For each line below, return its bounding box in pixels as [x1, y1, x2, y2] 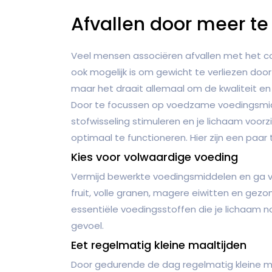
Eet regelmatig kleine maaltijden [71, 237, 246, 253]
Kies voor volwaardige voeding [71, 149, 238, 165]
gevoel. [71, 219, 104, 232]
